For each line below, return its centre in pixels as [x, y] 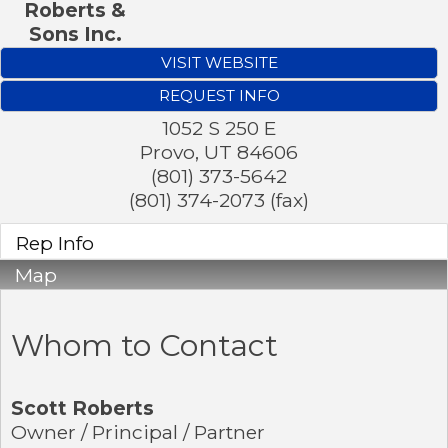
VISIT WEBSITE [219, 62]
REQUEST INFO [219, 95]
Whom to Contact [144, 345]
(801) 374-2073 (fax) [219, 199]
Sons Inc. [75, 33]
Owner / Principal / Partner [138, 431]
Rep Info [55, 242]
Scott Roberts [82, 407]
